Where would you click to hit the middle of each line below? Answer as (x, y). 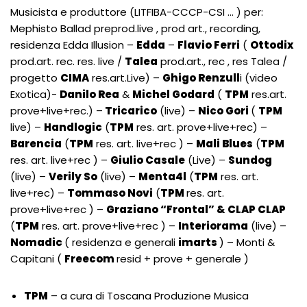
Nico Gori (224, 111)
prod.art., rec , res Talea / (222, 61)
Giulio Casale (148, 160)
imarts (199, 242)
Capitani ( (37, 259)
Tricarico (130, 111)
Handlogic (73, 127)
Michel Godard (173, 94)
